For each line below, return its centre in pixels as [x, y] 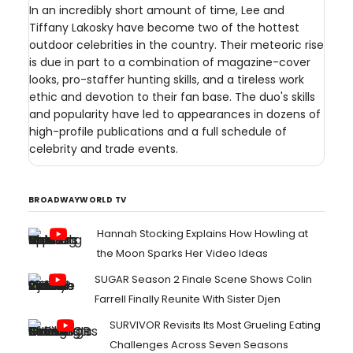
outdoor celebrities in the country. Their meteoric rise [176, 45]
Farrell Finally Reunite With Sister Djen [187, 299]
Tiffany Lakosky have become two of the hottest [164, 28]
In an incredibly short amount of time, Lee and [157, 10]
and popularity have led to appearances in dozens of [175, 114]
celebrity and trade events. [104, 149]
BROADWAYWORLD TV [78, 200]
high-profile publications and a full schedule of [158, 132]
